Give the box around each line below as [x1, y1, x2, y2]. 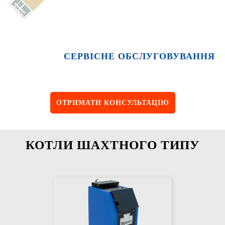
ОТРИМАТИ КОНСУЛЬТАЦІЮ [56, 99, 169, 107]
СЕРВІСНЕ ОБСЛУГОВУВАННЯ [64, 51, 215, 62]
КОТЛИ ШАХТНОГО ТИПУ [26, 138, 199, 152]
